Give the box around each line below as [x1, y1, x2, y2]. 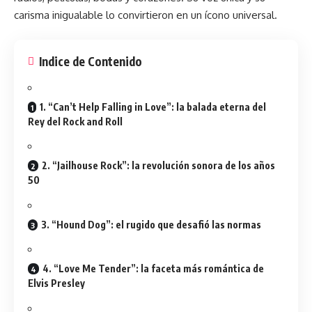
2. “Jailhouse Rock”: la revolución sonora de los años [42, 159, 275, 171]
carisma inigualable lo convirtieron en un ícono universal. [14, 8, 277, 22]
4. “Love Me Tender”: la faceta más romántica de [42, 263, 264, 274]
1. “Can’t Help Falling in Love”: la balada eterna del [40, 100, 266, 113]
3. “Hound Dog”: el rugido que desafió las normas [41, 218, 261, 231]
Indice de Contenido [39, 53, 142, 69]
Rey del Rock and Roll [28, 115, 123, 127]
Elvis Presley [28, 277, 85, 289]
